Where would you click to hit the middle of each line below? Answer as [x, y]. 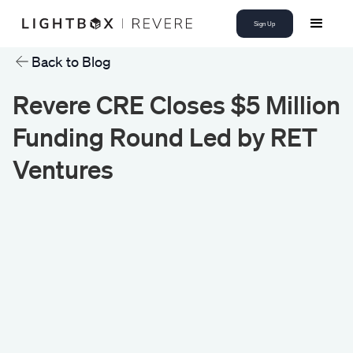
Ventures [63, 169]
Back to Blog [71, 61]
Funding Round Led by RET [165, 136]
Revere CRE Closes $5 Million [176, 104]
